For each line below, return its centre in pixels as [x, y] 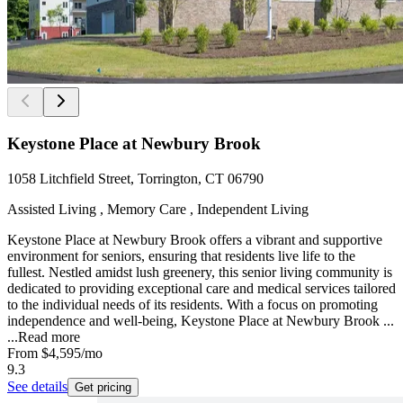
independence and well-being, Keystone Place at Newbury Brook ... [201, 320]
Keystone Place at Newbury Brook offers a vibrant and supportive [195, 239]
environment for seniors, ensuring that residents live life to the [181, 255]
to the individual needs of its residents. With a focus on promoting [193, 304]
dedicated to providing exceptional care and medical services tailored [201, 288]
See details [37, 386]
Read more [49, 336]
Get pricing [103, 387]
